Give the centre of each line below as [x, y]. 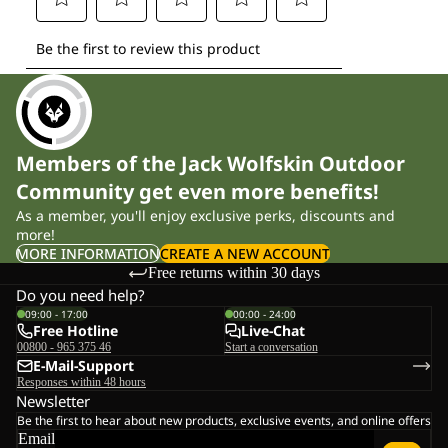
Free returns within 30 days [234, 273]
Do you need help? [80, 295]
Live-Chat [272, 331]
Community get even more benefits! [197, 191]
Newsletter [53, 401]
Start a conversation [271, 347]
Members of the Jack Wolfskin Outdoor [210, 163]
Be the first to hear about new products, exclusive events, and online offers [224, 421]
